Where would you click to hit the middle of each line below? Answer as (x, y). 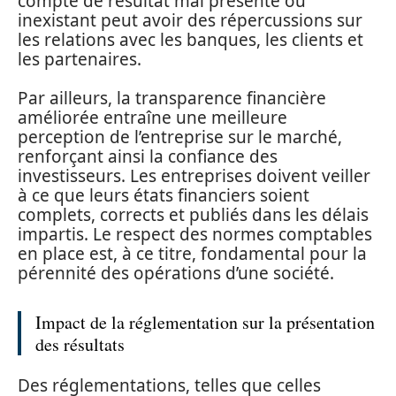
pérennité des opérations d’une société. (176, 273)
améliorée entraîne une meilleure (152, 118)
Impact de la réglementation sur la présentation (205, 322)
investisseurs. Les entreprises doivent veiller (194, 176)
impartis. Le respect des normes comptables (195, 234)
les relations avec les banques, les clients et (190, 39)
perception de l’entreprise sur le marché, (180, 137)
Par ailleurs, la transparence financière (172, 98)
